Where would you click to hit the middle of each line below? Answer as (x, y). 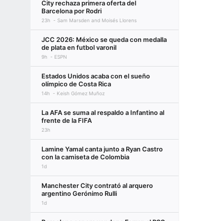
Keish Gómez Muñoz (81, 93)
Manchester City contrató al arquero (97, 185)
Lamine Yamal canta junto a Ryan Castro (102, 149)
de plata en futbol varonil (79, 47)
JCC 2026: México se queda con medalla (104, 39)
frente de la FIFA (67, 120)
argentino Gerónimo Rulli (79, 193)
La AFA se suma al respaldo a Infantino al (103, 112)
